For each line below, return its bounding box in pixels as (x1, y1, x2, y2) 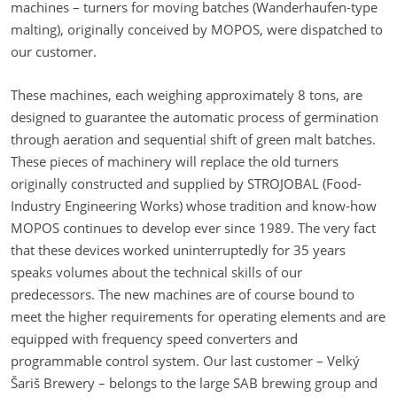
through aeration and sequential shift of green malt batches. (11, 130, 376, 149)
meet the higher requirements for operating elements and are (11, 307, 385, 326)
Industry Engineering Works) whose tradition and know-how (11, 197, 377, 215)
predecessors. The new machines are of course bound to (11, 285, 354, 304)
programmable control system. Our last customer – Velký (11, 352, 360, 370)
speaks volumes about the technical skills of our (11, 263, 302, 282)
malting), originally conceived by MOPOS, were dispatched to (11, 20, 383, 39)
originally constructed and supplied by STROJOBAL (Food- (11, 175, 362, 193)
